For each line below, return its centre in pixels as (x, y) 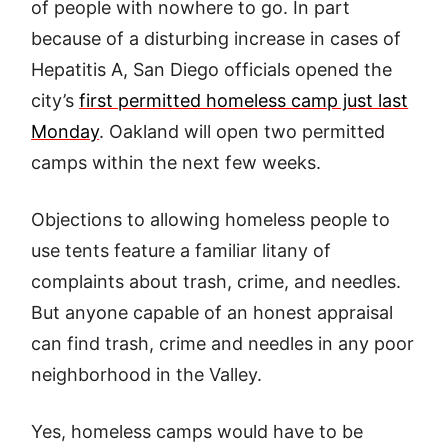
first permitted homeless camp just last (244, 100)
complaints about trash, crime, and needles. (216, 281)
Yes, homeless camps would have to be (197, 431)
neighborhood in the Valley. (147, 374)
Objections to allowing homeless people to (211, 219)
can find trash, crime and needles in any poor (223, 343)
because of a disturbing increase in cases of (216, 38)
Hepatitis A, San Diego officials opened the (212, 69)
